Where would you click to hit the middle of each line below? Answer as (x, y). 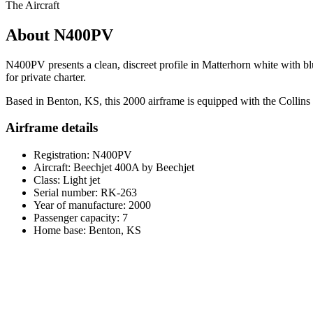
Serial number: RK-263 (85, 192)
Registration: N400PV (83, 154)
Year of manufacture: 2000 (92, 205)
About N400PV (59, 35)
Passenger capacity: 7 (81, 217)
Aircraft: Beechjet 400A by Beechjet (114, 167)
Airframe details (52, 128)
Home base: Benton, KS (87, 230)
